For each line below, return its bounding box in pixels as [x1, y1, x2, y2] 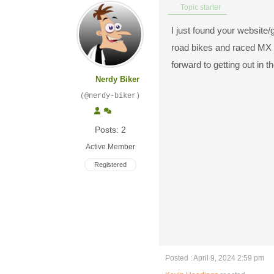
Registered [94, 161, 127, 168]
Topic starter [179, 2, 221, 12]
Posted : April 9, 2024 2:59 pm [165, 254, 264, 262]
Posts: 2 [94, 125, 126, 135]
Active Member [85, 143, 135, 151]
